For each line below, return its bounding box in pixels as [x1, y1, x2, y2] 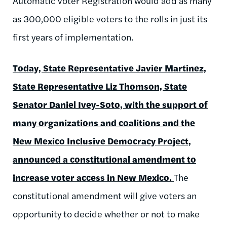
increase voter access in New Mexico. [13, 170, 174, 183]
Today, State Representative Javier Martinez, [13, 61, 206, 74]
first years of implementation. [13, 30, 133, 43]
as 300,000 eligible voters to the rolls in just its [13, 12, 207, 25]
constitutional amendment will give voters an [13, 188, 197, 202]
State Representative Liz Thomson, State [13, 79, 187, 92]
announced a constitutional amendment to [13, 152, 196, 165]
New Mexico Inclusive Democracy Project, [13, 134, 191, 147]
